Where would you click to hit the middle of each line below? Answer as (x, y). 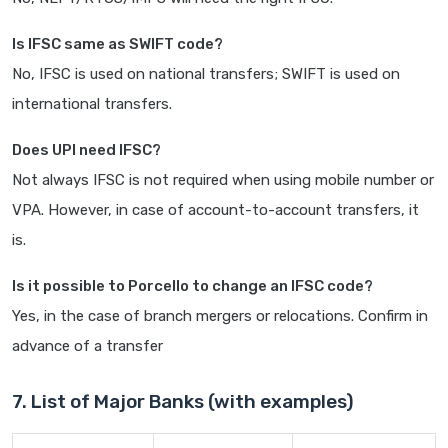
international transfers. (92, 104)
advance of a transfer (87, 346)
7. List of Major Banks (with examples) (183, 402)
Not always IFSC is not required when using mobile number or (223, 180)
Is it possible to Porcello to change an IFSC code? (192, 286)
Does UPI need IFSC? (86, 150)
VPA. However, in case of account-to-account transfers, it (215, 210)
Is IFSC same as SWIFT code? (117, 44)
